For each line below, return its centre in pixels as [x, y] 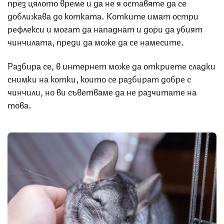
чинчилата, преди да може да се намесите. [96, 41]
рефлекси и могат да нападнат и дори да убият [105, 28]
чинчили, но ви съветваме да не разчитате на [102, 91]
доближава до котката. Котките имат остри [103, 15]
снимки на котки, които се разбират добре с [99, 78]
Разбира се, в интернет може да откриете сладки [111, 65]
